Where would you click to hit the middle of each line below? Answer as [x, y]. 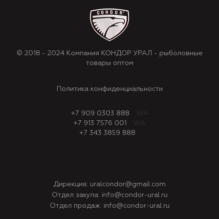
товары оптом [109, 63]
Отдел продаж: [77, 206]
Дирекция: [72, 184]
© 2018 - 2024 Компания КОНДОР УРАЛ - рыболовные [109, 53]
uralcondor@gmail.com [128, 184]
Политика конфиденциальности [109, 89]
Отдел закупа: [77, 195]
